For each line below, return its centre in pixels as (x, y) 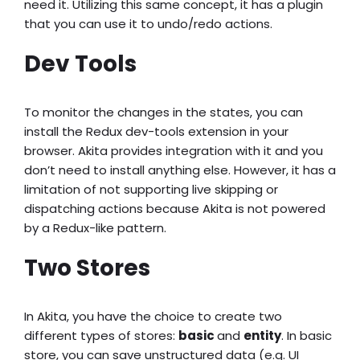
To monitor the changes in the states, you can (164, 112)
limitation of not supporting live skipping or (151, 190)
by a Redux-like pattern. (95, 228)
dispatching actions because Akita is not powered (175, 209)
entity (262, 336)
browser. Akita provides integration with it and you (174, 151)
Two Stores (87, 268)
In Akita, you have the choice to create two (153, 317)
